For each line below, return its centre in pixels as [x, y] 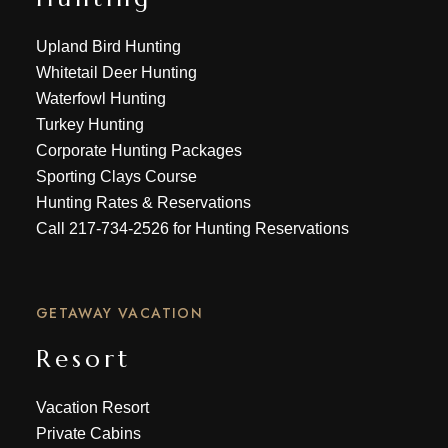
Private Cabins [88, 433]
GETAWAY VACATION [119, 313]
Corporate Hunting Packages [138, 150]
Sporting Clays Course [116, 176]
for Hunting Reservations [258, 228]
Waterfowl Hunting [100, 98]
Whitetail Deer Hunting [116, 72]
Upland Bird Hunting [108, 46]
